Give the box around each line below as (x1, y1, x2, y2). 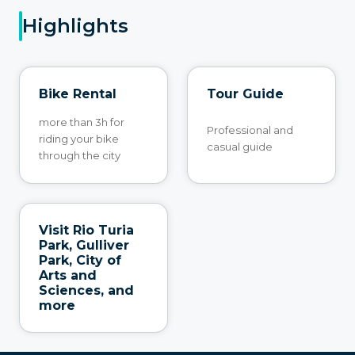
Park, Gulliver (39, 237, 129, 253)
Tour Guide (207, 86, 284, 101)
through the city (39, 148, 120, 162)
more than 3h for (39, 115, 124, 128)
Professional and (207, 124, 293, 137)
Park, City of (39, 252, 121, 268)
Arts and (39, 267, 97, 283)
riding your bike (39, 132, 119, 145)
